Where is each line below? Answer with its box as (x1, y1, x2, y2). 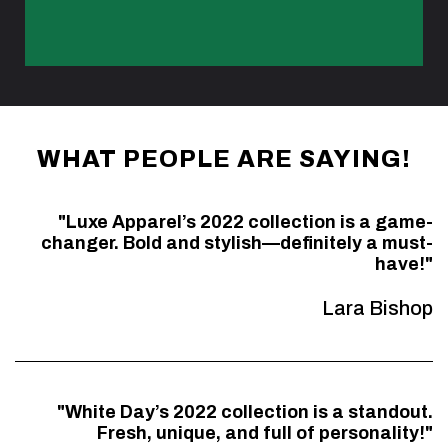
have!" (375, 253, 433, 274)
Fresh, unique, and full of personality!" (97, 422, 433, 443)
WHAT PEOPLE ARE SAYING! (37, 145, 411, 172)
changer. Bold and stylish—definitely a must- (41, 232, 433, 253)
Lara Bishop (322, 296, 433, 319)
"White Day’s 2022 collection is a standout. (57, 401, 433, 422)
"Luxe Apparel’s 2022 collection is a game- (58, 211, 433, 232)
